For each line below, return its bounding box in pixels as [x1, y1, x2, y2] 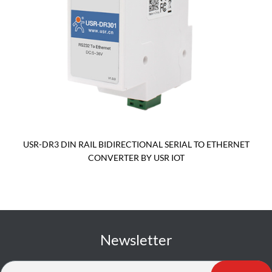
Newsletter [100, 231, 172, 249]
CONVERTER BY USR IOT [87, 152, 185, 163]
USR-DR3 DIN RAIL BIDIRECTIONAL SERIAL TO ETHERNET [22, 139, 250, 150]
